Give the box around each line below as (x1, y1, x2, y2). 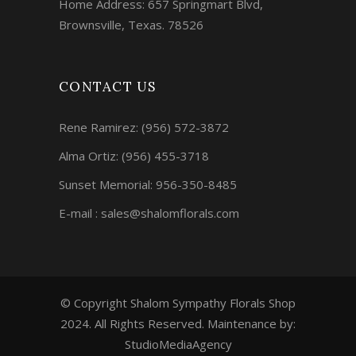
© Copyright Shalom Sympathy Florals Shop (60, 295, 296, 311)
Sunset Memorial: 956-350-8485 (59, 176, 237, 193)
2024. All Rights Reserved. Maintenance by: (60, 315, 296, 332)
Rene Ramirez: (59, 119, 141, 136)
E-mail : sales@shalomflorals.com (59, 205, 239, 222)
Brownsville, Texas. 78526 (59, 17, 203, 33)
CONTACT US (59, 78, 157, 96)
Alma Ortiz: (59, 148, 122, 164)
